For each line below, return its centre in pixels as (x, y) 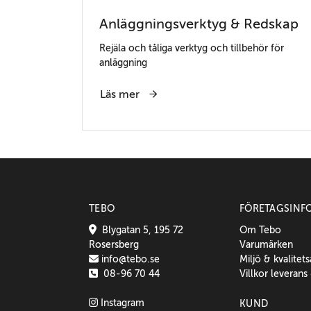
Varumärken (266, 244)
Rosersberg (114, 244)
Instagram (121, 302)
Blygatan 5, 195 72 (140, 229)
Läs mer (121, 94)
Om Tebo (260, 229)
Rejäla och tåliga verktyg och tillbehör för (192, 48)
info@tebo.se (129, 259)
